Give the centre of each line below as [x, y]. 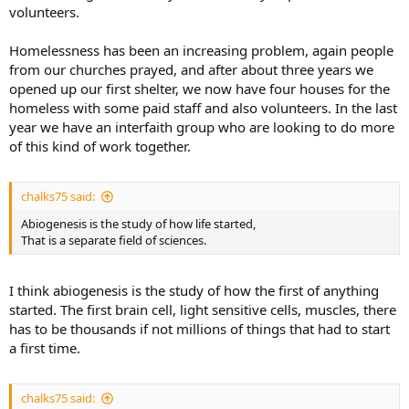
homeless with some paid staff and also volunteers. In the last [203, 107]
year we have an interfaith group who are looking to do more [202, 126]
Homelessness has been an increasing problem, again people [201, 50]
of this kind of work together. [100, 146]
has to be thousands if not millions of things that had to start [199, 328]
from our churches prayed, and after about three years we [191, 69]
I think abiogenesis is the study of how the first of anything [194, 290]
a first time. [45, 347]
